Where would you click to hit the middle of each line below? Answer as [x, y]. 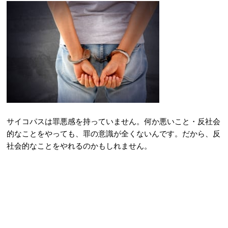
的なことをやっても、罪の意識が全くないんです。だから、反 [113, 133]
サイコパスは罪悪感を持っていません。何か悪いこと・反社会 [113, 121]
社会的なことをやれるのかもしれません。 [79, 146]
